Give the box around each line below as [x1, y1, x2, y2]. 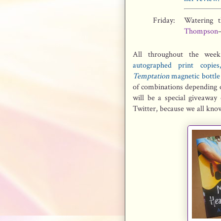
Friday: [153, 15, 175, 26]
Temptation [133, 71, 169, 81]
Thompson [184, 26, 218, 37]
